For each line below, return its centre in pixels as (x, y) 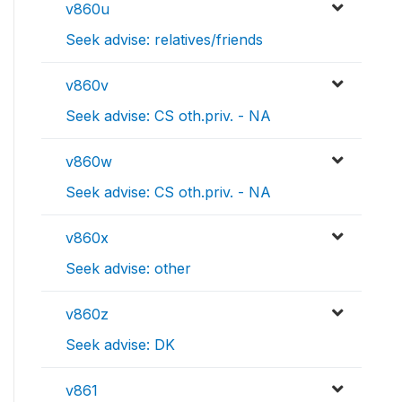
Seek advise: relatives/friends (164, 40)
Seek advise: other (128, 269)
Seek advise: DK (120, 345)
